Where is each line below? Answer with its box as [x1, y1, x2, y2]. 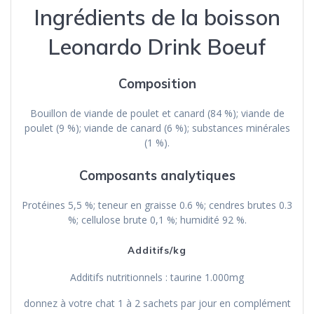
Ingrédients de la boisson [34, 4, 280, 32]
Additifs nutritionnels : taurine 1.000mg [70, 271, 244, 285]
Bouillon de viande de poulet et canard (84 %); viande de [29, 107, 285, 121]
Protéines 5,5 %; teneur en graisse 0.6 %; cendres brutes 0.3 [22, 198, 292, 212]
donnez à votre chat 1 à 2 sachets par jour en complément [23, 296, 291, 310]
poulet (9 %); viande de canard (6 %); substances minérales [24, 121, 290, 135]
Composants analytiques [78, 168, 235, 184]
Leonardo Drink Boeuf [48, 33, 266, 61]
